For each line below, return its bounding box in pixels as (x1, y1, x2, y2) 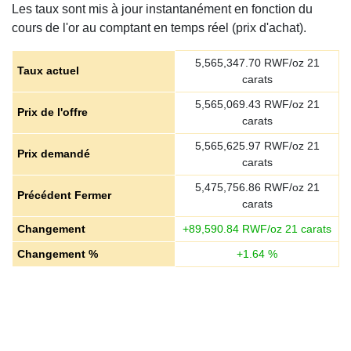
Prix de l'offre (16, 106, 88, 118)
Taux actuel (16, 64, 79, 77)
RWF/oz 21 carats (239, 223, 331, 235)
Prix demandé (16, 147, 90, 160)
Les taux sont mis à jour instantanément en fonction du (12, 2, 313, 16)
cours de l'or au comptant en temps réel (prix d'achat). (12, 21, 306, 34)
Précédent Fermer (16, 189, 111, 201)
